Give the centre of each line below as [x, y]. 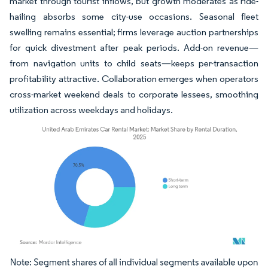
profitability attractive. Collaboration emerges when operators [134, 79]
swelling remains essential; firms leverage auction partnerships [134, 32]
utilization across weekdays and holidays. [91, 110]
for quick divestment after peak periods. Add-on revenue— [134, 48]
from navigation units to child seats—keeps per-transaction [134, 63]
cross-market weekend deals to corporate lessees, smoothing [134, 94]
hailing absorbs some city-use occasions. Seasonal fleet [134, 16]
